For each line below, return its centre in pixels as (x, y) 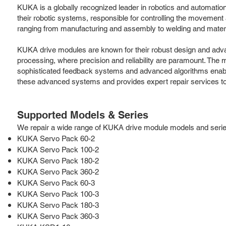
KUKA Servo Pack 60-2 (56, 138)
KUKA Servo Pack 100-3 (58, 194)
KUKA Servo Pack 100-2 (58, 149)
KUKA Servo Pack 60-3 (56, 183)
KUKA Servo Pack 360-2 (58, 172)
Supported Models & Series (83, 115)
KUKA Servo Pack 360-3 (58, 216)
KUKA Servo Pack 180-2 (58, 160)
